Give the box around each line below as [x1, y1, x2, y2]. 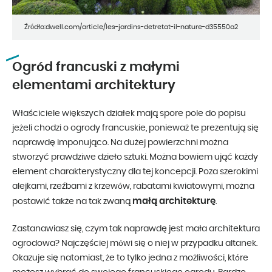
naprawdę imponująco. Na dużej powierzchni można [12, 138, 228, 147]
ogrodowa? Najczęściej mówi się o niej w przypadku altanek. [12, 239, 257, 248]
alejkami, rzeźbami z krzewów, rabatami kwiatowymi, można [12, 182, 254, 191]
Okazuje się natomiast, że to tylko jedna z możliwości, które [12, 253, 248, 262]
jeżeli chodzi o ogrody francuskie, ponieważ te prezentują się [12, 123, 259, 132]
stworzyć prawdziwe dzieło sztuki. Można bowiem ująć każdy [12, 152, 258, 161]
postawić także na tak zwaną [12, 197, 132, 206]
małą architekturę [132, 196, 216, 206]
